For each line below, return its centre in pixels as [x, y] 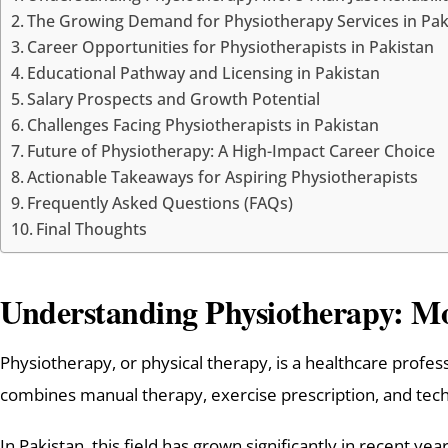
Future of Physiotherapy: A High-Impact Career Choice [231, 150]
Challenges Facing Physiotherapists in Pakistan [203, 124]
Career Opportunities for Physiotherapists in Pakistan [231, 46]
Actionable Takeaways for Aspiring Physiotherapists [223, 176]
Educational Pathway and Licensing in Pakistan [204, 72]
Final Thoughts [92, 228]
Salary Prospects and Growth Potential [174, 98]
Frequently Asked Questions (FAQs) [160, 202]
